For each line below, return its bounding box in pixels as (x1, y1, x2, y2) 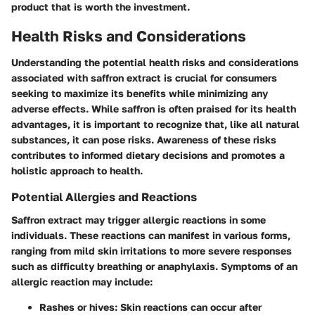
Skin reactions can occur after (117, 300, 262, 313)
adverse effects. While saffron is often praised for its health (11, 103, 296, 115)
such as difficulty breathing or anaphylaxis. (11, 259, 221, 272)
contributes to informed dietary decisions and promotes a (11, 149, 285, 162)
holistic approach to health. (11, 165, 143, 177)
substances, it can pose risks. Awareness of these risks (11, 134, 276, 146)
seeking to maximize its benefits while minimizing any (11, 87, 268, 100)
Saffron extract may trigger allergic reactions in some (11, 213, 266, 226)
